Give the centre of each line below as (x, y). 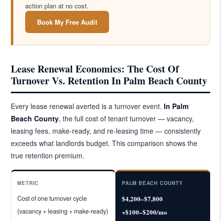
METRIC (28, 183)
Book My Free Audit (67, 22)
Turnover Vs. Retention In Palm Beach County (109, 80)
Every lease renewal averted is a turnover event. (88, 106)
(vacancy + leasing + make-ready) (63, 211)
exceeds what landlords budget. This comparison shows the (104, 143)
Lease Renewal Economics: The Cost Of (95, 69)
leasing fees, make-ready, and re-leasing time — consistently (106, 130)
